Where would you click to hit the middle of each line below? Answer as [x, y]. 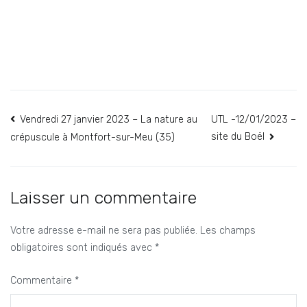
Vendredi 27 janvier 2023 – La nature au [109, 119]
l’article [46, 182]
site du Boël [238, 137]
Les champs [228, 230]
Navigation [63, 124]
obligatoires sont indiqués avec [83, 247]
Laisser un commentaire [103, 197]
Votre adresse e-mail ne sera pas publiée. [104, 230]
